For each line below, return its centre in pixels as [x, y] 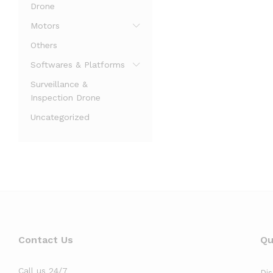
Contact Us [46, 240]
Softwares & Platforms [78, 65]
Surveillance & [59, 84]
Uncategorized [60, 117]
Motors [45, 26]
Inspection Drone [66, 97]
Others [44, 45]
